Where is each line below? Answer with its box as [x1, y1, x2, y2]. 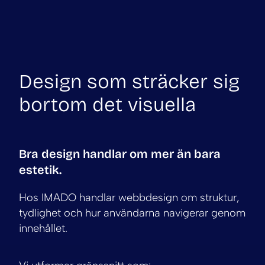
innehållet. [19, 222, 67, 235]
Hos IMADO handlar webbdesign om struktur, [19, 191, 240, 205]
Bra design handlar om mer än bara [19, 147, 221, 161]
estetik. [19, 163, 62, 177]
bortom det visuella [19, 93, 196, 117]
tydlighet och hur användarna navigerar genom [19, 206, 245, 220]
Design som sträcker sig [19, 70, 240, 94]
